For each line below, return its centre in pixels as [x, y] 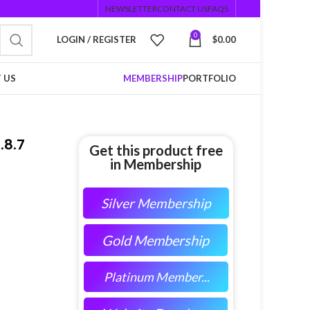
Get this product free [156, 150]
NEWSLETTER [131, 8]
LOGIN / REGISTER [97, 39]
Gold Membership [156, 240]
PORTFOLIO [209, 78]
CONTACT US [182, 8]
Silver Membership [155, 203]
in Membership [156, 164]
